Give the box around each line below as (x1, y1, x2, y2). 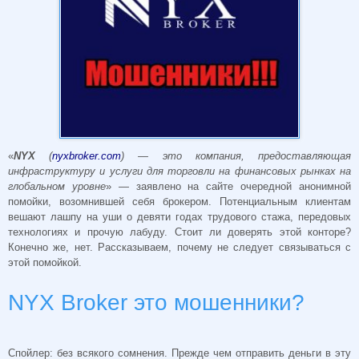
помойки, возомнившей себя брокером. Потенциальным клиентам (8, 196, 351, 208)
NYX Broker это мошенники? (8, 290, 305, 316)
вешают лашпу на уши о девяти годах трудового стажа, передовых (8, 211, 351, 224)
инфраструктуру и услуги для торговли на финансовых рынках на (8, 165, 351, 178)
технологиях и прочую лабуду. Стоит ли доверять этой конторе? (8, 226, 351, 239)
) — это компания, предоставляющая (121, 150, 352, 163)
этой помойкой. (8, 256, 82, 269)
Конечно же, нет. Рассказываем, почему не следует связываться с (8, 241, 351, 254)
